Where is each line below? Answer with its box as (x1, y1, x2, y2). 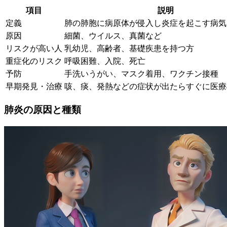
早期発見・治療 (6, 82, 62, 91)
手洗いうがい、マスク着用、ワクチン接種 (64, 69, 218, 79)
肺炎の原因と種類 (4, 104, 81, 115)
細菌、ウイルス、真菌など (64, 31, 162, 41)
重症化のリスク (6, 57, 62, 66)
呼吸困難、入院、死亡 (64, 57, 145, 66)
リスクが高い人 (6, 44, 62, 53)
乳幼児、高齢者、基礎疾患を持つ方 (64, 44, 194, 53)
